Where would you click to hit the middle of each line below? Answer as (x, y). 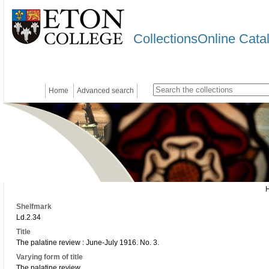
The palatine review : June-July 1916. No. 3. (88, 243)
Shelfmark (34, 207)
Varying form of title (50, 257)
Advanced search (105, 91)
